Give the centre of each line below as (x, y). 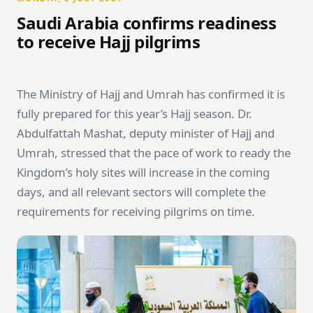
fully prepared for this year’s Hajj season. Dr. (134, 114)
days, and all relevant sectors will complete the (141, 192)
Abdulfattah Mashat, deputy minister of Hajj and (146, 133)
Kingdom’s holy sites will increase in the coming (143, 172)
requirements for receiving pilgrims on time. (136, 211)
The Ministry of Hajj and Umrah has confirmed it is (151, 94)
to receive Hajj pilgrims (109, 42)
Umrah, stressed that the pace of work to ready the (154, 153)
